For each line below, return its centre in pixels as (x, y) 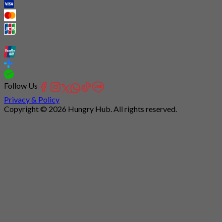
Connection (23, 118)
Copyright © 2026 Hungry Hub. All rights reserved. (90, 109)
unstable (18, 137)
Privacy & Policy (32, 100)
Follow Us (21, 86)
